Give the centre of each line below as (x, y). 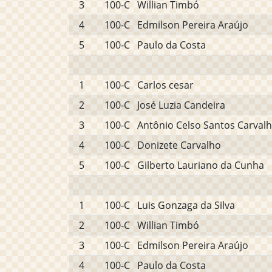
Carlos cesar (165, 85)
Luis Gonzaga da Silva (186, 205)
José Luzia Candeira (181, 105)
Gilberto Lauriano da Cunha (201, 165)
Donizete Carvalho (179, 145)
